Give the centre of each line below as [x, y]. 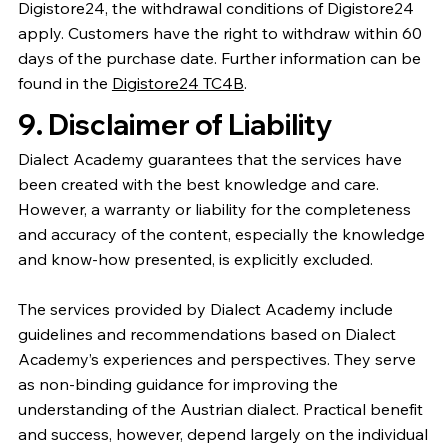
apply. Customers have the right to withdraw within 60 [219, 33]
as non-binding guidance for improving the [177, 383]
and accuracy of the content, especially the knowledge [221, 233]
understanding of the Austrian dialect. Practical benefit [220, 408]
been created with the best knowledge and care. [198, 183]
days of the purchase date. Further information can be [219, 58]
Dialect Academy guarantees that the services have [209, 158]
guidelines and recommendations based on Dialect [206, 333]
